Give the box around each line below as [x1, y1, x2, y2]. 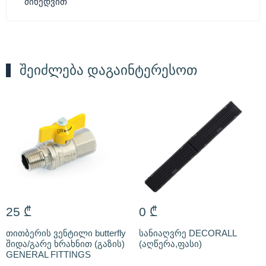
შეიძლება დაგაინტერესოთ [20, 62, 197, 78]
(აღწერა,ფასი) [139, 238, 202, 249]
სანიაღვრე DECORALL [139, 227, 236, 238]
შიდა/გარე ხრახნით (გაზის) [6, 238, 125, 249]
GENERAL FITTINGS [6, 249, 91, 259]
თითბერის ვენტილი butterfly [6, 227, 126, 238]
